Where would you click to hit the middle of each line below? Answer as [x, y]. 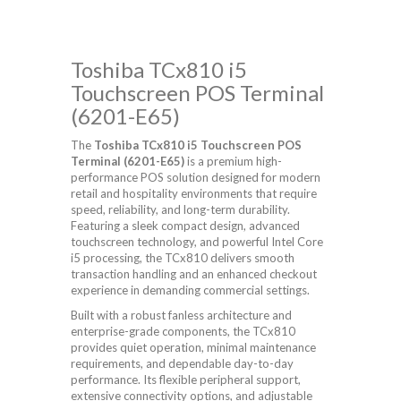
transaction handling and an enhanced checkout [194, 274]
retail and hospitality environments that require [194, 194]
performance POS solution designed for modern [196, 178]
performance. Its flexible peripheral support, [186, 380]
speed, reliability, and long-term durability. [180, 210]
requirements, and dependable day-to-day [182, 364]
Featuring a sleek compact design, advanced [185, 226]
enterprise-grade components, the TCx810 [183, 332]
